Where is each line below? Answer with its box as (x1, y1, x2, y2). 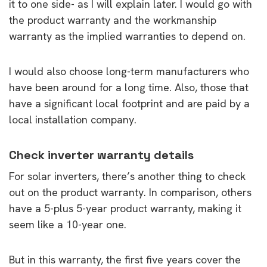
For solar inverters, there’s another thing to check (9, 169, 246, 183)
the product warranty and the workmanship (9, 13, 216, 27)
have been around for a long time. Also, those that (9, 80, 249, 94)
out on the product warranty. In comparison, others (9, 185, 252, 199)
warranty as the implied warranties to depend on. (9, 29, 246, 43)
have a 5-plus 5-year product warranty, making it (9, 201, 241, 215)
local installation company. (9, 112, 136, 126)
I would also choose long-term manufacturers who (9, 64, 249, 78)
